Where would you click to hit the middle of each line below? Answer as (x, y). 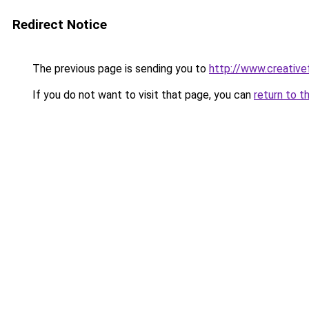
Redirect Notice (60, 24)
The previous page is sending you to (119, 69)
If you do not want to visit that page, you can (142, 95)
